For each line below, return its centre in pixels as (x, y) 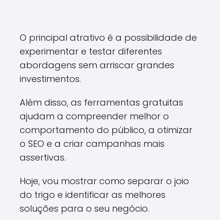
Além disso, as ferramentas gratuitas (101, 102)
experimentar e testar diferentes (91, 51)
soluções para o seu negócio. (84, 208)
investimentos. (50, 79)
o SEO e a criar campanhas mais (92, 144)
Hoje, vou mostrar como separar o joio (104, 181)
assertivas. (43, 157)
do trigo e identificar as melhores (93, 195)
